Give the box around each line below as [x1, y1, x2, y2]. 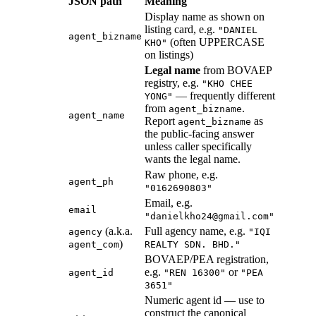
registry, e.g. [145, 77, 202, 90]
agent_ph [68, 176, 114, 188]
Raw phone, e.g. [145, 169, 218, 181]
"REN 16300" [164, 267, 226, 279]
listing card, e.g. [145, 23, 218, 36]
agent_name [68, 110, 125, 121]
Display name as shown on [145, 11, 265, 23]
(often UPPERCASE [167, 36, 265, 49]
